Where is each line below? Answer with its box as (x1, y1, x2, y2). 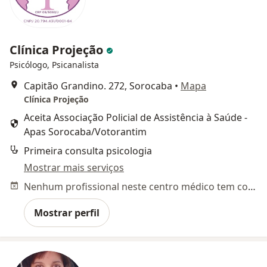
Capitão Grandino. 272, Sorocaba (24, 79, 172, 92)
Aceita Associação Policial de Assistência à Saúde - (24, 111, 247, 124)
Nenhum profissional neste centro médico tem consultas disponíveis (248, 180, 256, 193)
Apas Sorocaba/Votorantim (24, 125, 147, 138)
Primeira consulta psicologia (24, 144, 152, 157)
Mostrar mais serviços (24, 161, 124, 174)
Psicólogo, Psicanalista (10, 59, 99, 70)
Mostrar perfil (34, 206, 100, 219)
